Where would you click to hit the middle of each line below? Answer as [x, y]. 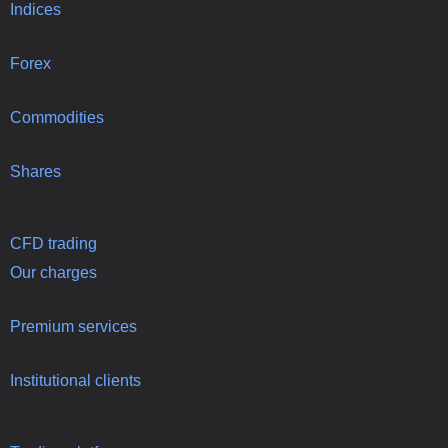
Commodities [57, 117]
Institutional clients [75, 380]
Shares [35, 171]
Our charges [53, 272]
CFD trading [53, 243]
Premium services [73, 326]
